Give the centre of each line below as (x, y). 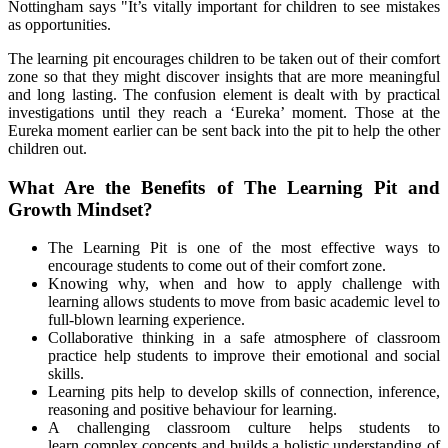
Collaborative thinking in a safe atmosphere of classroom (244, 338)
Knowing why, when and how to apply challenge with (244, 284)
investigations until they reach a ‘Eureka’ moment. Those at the (224, 112)
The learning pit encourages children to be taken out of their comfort (224, 58)
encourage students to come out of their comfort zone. (217, 266)
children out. (47, 148)
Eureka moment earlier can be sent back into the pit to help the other (224, 130)
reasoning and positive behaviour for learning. (192, 410)
